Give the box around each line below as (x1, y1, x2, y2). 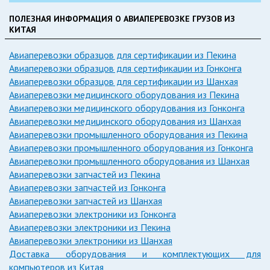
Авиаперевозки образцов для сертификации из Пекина (9, 48, 236, 61)
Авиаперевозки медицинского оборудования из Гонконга (9, 101, 245, 114)
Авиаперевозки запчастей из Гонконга (9, 181, 166, 193)
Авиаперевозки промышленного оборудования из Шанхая (9, 154, 250, 167)
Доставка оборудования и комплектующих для (9, 247, 261, 260)
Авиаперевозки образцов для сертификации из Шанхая (9, 75, 238, 87)
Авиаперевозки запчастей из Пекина (9, 168, 160, 180)
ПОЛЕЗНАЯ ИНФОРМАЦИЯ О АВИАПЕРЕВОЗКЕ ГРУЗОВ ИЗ (9, 13, 235, 24)
